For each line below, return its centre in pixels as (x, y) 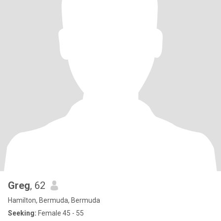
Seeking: (22, 213)
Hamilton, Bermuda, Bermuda (54, 200)
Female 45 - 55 (60, 213)
